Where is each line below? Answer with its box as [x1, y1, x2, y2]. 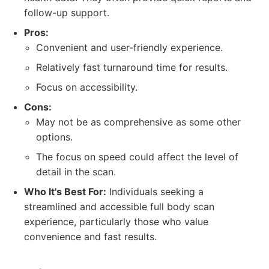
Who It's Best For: [24, 186, 106, 198]
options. [36, 131, 73, 143]
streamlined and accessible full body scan [24, 201, 214, 213]
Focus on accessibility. [36, 81, 138, 93]
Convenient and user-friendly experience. [36, 41, 223, 53]
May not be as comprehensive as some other [36, 116, 241, 128]
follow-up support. [24, 7, 109, 19]
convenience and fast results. [24, 231, 157, 243]
